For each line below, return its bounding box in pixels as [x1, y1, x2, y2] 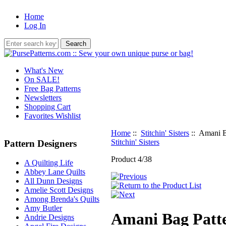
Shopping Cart [24, 102, 71, 111]
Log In [24, 21, 46, 30]
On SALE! [24, 75, 60, 84]
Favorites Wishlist [24, 111, 81, 120]
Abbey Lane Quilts [24, 167, 85, 177]
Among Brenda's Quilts [24, 195, 99, 204]
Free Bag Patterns [24, 84, 81, 93]
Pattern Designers [4, 138, 77, 149]
